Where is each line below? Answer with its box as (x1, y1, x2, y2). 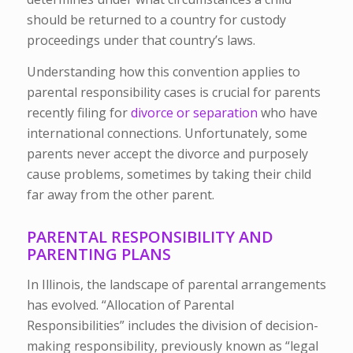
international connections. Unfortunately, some (26, 124, 307, 142)
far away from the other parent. (26, 186, 217, 203)
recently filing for (26, 104, 131, 121)
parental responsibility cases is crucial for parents (26, 84, 321, 101)
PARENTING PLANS (26, 243, 171, 265)
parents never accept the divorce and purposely (26, 145, 308, 162)
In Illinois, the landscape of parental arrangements (26, 275, 326, 293)
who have (257, 104, 318, 121)
